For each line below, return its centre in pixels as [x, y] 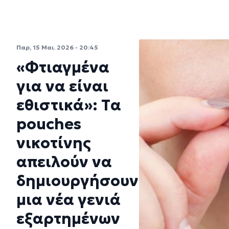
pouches [49, 124]
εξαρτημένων [68, 218]
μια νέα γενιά [68, 199]
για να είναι [62, 86]
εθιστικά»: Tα [69, 105]
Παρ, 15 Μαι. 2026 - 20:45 [57, 47]
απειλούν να [64, 162]
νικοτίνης [54, 143]
